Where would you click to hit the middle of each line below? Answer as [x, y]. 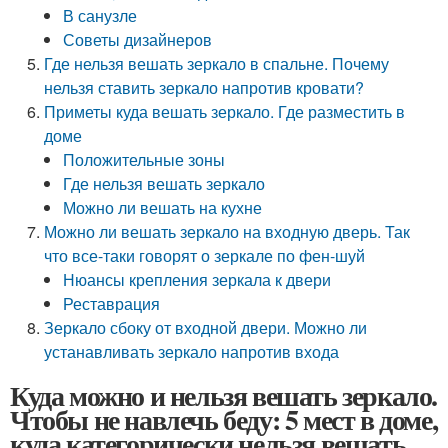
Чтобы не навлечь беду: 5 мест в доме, [224, 419]
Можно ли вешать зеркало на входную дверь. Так [227, 231]
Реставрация [112, 303]
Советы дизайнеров [138, 39]
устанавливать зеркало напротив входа [192, 351]
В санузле [100, 15]
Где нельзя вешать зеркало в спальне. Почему [217, 63]
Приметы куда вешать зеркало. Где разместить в [225, 111]
